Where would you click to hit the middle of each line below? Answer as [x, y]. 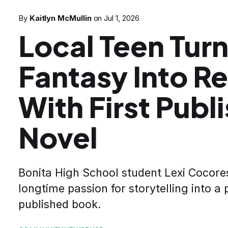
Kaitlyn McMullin [60, 18]
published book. [60, 204]
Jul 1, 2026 [122, 18]
